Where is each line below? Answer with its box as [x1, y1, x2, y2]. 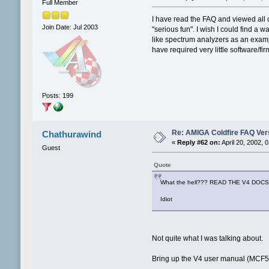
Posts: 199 [41, 91, 73, 99]
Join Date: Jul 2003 [41, 23, 98, 31]
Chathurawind [42, 129, 102, 140]
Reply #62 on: [177, 139, 220, 147]
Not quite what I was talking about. [152, 234, 264, 243]
